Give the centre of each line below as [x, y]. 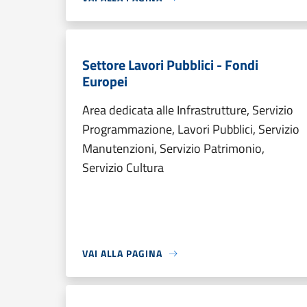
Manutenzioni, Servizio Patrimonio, [173, 148]
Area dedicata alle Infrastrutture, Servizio [188, 110]
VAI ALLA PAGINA [122, 253]
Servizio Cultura [128, 168]
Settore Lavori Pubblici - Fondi [170, 65]
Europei [105, 81]
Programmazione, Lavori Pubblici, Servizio [191, 129]
